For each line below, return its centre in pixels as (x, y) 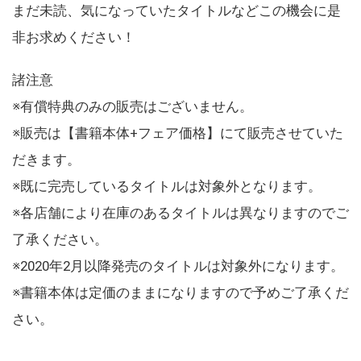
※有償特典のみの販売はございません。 (133, 106)
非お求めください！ (74, 37)
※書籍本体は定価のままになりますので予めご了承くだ (180, 292)
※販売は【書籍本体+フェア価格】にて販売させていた (178, 133)
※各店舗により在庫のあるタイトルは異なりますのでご (180, 212)
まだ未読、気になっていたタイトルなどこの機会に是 (176, 10)
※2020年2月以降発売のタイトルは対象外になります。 (178, 266)
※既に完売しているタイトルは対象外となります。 (167, 186)
